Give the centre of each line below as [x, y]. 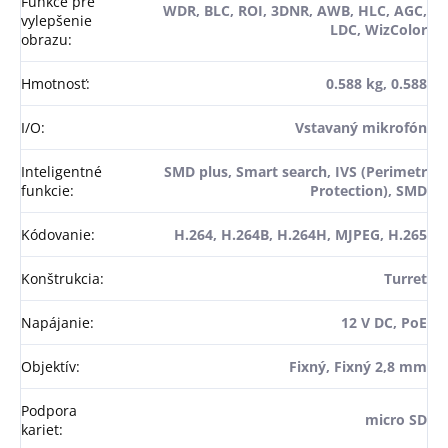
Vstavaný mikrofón [361, 128]
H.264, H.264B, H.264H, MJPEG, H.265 [300, 235]
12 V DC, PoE [384, 323]
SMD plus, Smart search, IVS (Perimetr [295, 172]
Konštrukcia [60, 279]
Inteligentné [61, 172]
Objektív [48, 367]
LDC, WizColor [378, 30]
